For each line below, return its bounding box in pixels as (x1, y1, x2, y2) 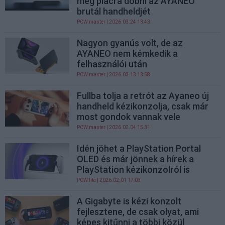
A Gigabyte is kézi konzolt (77, 195, 182, 206)
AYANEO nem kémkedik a (77, 48, 178, 59)
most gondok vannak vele (77, 111, 181, 122)
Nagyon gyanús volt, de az (77, 37, 183, 48)
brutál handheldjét (77, 6, 151, 17)
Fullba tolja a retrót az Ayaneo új (77, 90, 209, 101)
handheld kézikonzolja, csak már (77, 100, 209, 111)
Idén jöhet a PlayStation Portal (77, 143, 201, 154)
